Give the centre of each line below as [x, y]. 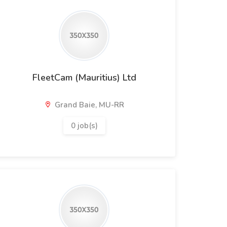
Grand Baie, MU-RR [88, 105]
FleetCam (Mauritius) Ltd [84, 78]
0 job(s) [84, 126]
